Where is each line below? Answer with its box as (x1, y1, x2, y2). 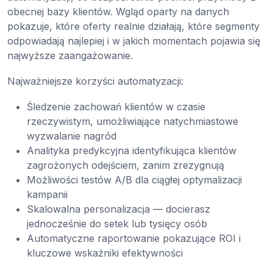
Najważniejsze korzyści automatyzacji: (7, 75, 183, 88)
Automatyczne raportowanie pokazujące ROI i (27, 232, 241, 245)
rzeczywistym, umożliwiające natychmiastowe (27, 115, 238, 128)
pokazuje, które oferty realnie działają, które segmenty (7, 20, 260, 33)
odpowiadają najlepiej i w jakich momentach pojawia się (7, 35, 260, 48)
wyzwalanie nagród (27, 130, 116, 143)
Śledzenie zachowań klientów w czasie (27, 101, 205, 113)
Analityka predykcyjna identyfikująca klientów (27, 144, 236, 157)
